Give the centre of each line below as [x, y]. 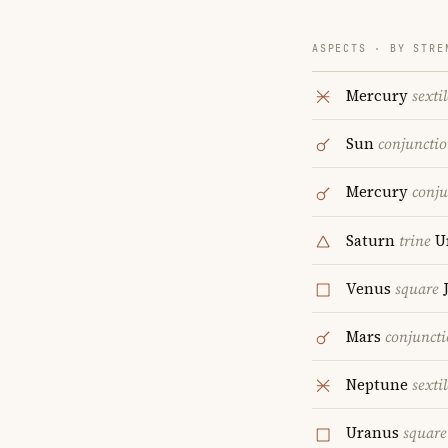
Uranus [374, 433]
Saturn [372, 240]
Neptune [379, 385]
